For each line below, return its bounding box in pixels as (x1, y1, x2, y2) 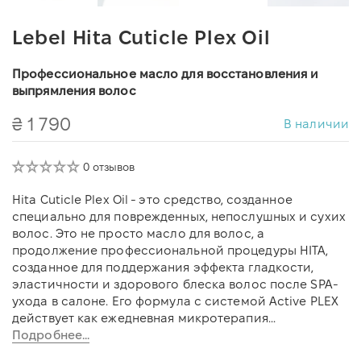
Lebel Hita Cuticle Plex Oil (12, 26, 271, 48)
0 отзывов (82, 160, 135, 172)
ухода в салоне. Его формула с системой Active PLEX (12, 293, 338, 308)
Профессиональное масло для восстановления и (12, 66, 319, 81)
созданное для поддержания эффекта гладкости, (12, 259, 314, 274)
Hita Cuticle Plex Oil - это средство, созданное (12, 192, 293, 206)
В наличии (284, 117, 349, 131)
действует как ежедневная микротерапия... (12, 310, 276, 325)
